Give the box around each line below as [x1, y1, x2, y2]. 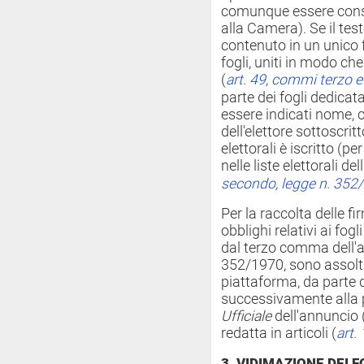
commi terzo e [271, 71, 362, 88]
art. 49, [226, 71, 271, 88]
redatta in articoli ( [221, 325, 336, 341]
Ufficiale [221, 308, 271, 324]
